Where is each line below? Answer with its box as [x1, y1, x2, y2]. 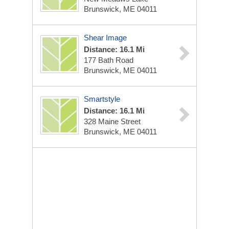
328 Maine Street [84, 117, 141, 126]
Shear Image [84, 33, 127, 42]
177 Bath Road [84, 56, 133, 64]
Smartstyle [84, 95, 120, 103]
